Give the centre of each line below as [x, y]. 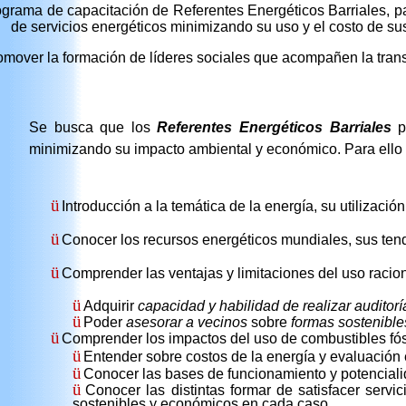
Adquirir [111, 306]
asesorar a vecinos [187, 323]
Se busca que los [93, 128]
